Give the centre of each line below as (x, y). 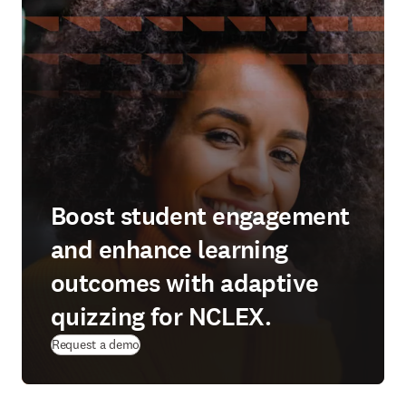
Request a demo (96, 344)
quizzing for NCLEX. (161, 317)
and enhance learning (169, 250)
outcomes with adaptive (185, 284)
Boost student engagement (200, 217)
